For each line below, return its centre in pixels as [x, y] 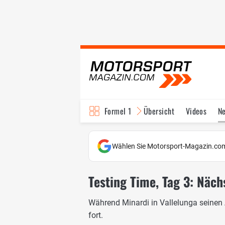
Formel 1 [118, 111]
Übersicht [159, 111]
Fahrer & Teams [180, 134]
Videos [196, 111]
